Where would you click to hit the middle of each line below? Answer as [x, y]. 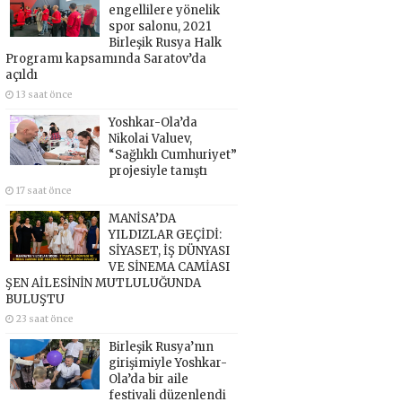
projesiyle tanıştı [157, 170]
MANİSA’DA [142, 218]
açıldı [21, 74]
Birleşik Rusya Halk [165, 42]
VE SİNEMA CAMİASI [169, 267]
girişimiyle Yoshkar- [167, 363]
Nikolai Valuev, [150, 138]
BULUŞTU [35, 299]
